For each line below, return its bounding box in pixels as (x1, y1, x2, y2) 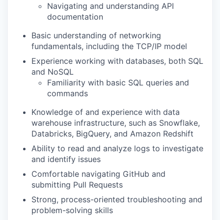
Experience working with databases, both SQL (31, 56, 203, 66)
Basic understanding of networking (31, 30, 161, 40)
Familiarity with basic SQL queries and (47, 78, 189, 87)
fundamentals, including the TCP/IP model (31, 41, 187, 51)
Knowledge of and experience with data (31, 107, 180, 117)
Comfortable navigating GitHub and (31, 169, 165, 179)
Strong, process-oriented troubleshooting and (31, 194, 202, 204)
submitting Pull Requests (31, 180, 123, 190)
